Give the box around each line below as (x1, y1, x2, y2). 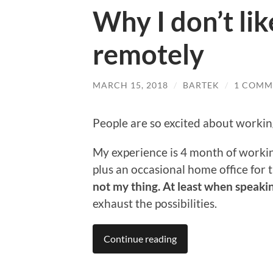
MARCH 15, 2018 (93, 79, 168, 90)
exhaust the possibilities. (93, 196, 217, 211)
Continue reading (104, 233, 177, 245)
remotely (93, 37, 204, 71)
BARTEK (183, 79, 219, 90)
